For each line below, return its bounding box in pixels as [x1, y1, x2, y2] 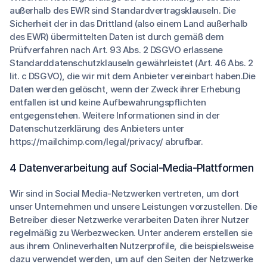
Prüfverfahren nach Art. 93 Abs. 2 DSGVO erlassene [10, 44, 223, 55]
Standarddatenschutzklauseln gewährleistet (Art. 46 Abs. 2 [10, 57, 253, 69]
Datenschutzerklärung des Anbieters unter [10, 123, 184, 134]
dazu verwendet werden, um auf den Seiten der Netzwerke [10, 253, 253, 265]
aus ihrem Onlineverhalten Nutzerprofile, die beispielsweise [10, 240, 254, 252]
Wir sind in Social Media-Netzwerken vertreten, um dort [10, 188, 239, 199]
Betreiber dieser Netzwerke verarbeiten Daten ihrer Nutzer [10, 214, 249, 225]
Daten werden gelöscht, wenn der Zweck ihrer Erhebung [10, 83, 241, 95]
